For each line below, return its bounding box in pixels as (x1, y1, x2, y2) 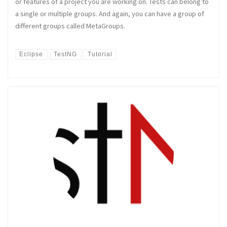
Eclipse (19, 50, 44, 58)
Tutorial (87, 50, 112, 58)
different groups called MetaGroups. (15, 21, 125, 31)
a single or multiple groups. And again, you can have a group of (15, 9, 204, 19)
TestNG (54, 50, 78, 58)
